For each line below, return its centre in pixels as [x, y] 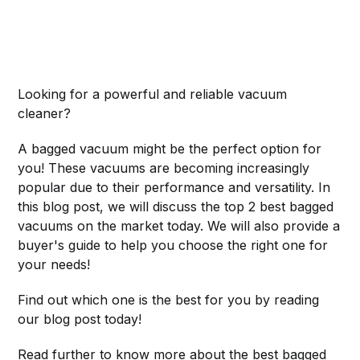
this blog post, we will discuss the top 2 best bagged [176, 206]
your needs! [54, 264]
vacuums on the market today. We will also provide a [179, 225]
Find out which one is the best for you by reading [169, 299]
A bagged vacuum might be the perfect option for [170, 148]
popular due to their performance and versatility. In [174, 187]
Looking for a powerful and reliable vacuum [153, 94]
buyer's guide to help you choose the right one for [173, 245]
